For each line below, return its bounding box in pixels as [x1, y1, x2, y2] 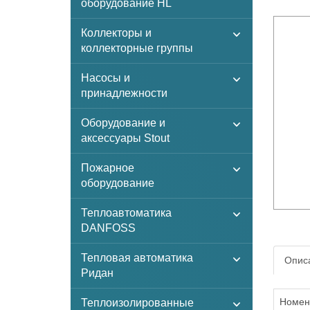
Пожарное [81, 162, 134, 174]
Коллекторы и [81, 27, 152, 39]
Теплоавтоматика [81, 207, 172, 219]
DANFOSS [81, 222, 136, 234]
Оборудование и [81, 117, 165, 129]
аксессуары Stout [81, 132, 170, 144]
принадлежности [81, 87, 167, 99]
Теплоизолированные [81, 297, 194, 309]
